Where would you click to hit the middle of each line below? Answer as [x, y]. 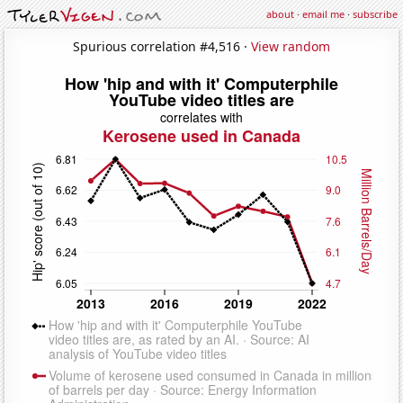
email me [323, 14]
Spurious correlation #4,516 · [162, 46]
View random [291, 46]
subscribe [375, 14]
